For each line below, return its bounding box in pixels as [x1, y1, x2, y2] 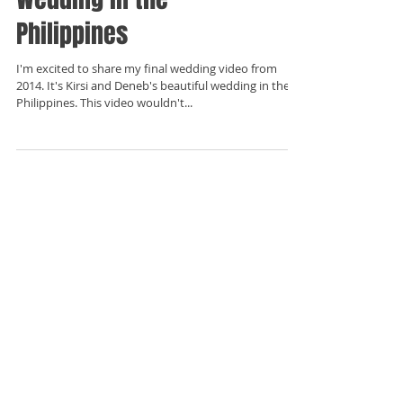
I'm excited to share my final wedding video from [16, 60, 277, 76]
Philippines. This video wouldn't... [16, 94, 193, 111]
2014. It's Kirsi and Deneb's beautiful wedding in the [16, 77, 290, 94]
